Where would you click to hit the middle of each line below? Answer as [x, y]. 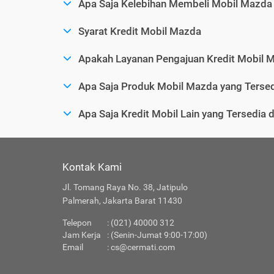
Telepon [77, 223]
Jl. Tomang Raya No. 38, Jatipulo [125, 187]
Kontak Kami [92, 167]
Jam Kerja [82, 235]
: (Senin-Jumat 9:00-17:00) [157, 235]
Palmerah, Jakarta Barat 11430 [122, 201]
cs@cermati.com [143, 247]
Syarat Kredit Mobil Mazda [140, 31]
